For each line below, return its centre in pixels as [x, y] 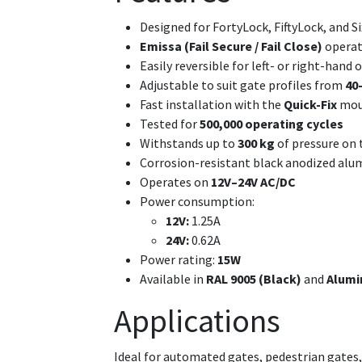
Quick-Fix [310, 105]
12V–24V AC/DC [253, 182]
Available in [173, 279]
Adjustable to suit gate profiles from [242, 85]
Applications [197, 321]
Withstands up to [189, 143]
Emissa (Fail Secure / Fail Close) [231, 46]
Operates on [175, 182]
